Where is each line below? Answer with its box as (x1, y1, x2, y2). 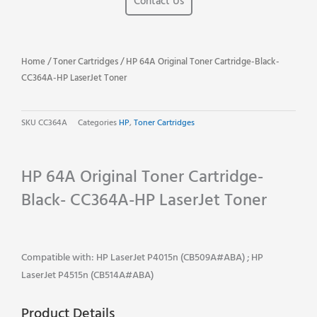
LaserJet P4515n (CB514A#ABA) (21, 268, 154, 284)
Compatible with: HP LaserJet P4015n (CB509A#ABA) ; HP (21, 250, 263, 266)
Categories (78, 115, 117, 130)
